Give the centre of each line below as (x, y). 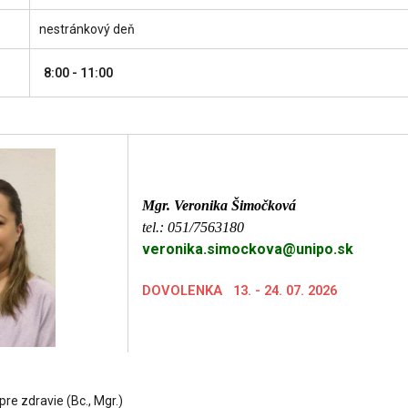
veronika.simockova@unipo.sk (248, 249)
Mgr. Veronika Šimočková (219, 205)
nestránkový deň (87, 29)
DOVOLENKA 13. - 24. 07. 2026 (240, 291)
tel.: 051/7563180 (193, 227)
